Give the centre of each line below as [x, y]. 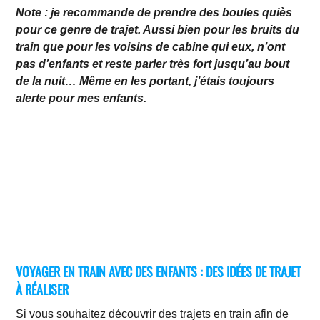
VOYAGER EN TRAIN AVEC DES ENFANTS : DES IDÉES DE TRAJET [159, 271]
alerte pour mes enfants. [81, 99]
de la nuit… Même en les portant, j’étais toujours [145, 81]
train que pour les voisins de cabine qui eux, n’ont [151, 47]
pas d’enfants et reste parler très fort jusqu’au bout [153, 64]
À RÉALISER [42, 289]
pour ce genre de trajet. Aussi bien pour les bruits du [158, 30]
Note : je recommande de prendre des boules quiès [154, 13]
